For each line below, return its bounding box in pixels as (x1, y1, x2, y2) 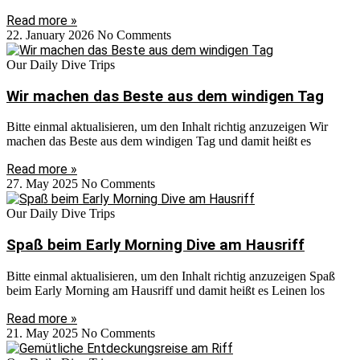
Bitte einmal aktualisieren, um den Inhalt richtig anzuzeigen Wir (6, 120, 328, 134)
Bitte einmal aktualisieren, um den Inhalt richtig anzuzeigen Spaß (6, 268, 335, 283)
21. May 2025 (6, 325, 81, 340)
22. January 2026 (6, 27, 97, 42)
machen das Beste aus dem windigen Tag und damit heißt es (6, 134, 311, 149)
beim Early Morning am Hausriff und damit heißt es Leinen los (6, 283, 325, 297)
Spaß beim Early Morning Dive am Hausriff (6, 236, 305, 255)
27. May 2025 (6, 177, 81, 191)
